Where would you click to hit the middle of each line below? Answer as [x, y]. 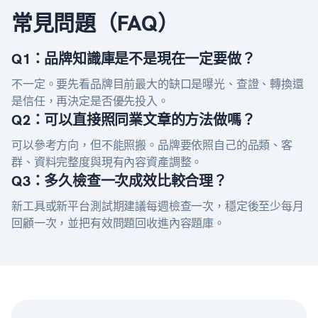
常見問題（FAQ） [95, 23]
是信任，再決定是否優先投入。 [90, 101]
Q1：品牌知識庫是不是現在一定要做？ [133, 59]
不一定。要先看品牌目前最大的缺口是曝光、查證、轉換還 [158, 84]
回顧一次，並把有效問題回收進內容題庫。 [118, 223]
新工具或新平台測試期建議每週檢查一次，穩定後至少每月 [158, 206]
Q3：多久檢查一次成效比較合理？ [119, 181]
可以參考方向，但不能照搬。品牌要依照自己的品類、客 [152, 145]
